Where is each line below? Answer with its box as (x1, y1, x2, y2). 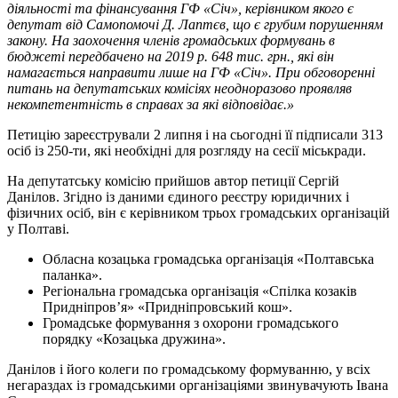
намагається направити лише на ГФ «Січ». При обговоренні (7, 64, 375, 80)
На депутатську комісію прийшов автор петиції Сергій (7, 172, 339, 188)
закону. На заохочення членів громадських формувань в (7, 32, 335, 48)
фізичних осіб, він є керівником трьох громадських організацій (7, 204, 390, 220)
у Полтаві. (7, 220, 69, 236)
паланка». (43, 267, 102, 283)
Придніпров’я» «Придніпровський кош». (43, 298, 292, 314)
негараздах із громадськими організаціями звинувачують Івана (7, 377, 388, 393)
